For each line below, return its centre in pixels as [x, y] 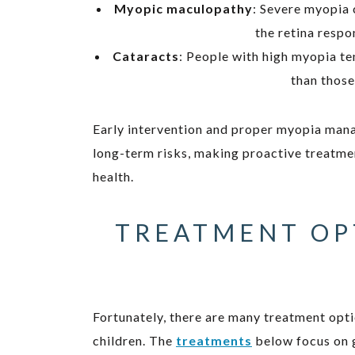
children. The [134, 340]
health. [113, 176]
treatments [214, 340]
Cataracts [145, 56]
